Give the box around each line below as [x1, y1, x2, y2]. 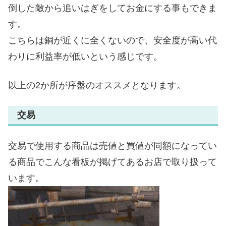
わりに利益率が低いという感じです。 [8, 51, 162, 62]
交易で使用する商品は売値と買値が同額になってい [8, 141, 217, 151]
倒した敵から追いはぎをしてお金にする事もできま [8, 3, 217, 13]
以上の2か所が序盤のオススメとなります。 [8, 80, 186, 90]
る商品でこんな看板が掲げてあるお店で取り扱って [8, 157, 217, 167]
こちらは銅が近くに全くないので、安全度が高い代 [8, 35, 217, 45]
